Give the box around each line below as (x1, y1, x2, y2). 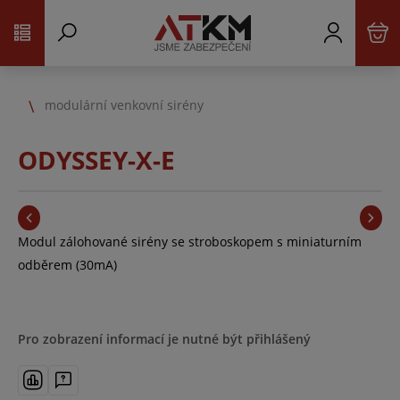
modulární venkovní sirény (45, 96, 204, 113)
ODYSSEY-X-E (18, 143, 175, 177)
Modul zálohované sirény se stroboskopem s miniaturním (18, 233, 362, 250)
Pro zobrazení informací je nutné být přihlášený (18, 330, 311, 347)
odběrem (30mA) (18, 256, 117, 273)
